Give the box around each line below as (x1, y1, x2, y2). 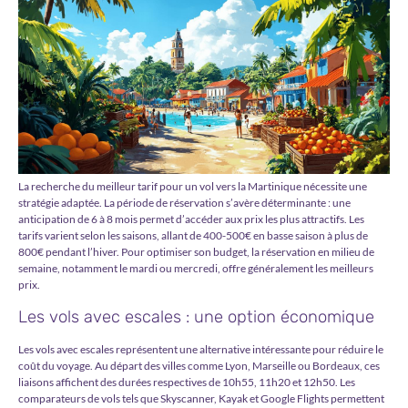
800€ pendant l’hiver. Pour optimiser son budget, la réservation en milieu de (18, 245, 374, 260)
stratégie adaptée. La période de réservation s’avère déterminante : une (18, 196, 351, 210)
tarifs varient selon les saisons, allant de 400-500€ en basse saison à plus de (18, 229, 368, 243)
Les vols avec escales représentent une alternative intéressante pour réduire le (18, 342, 383, 356)
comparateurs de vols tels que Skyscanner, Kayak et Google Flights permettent (18, 391, 384, 405)
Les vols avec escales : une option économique (18, 306, 374, 327)
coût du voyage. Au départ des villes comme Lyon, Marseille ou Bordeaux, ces (18, 358, 380, 372)
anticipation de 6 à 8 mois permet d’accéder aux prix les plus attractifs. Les (18, 212, 364, 227)
